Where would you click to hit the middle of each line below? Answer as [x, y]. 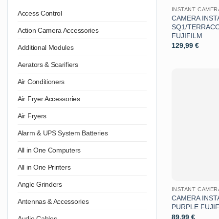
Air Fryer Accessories [49, 99]
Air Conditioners [41, 81]
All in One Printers [44, 167]
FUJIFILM [187, 35]
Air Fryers [32, 116]
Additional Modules [46, 47]
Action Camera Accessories [58, 30]
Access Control [40, 13]
